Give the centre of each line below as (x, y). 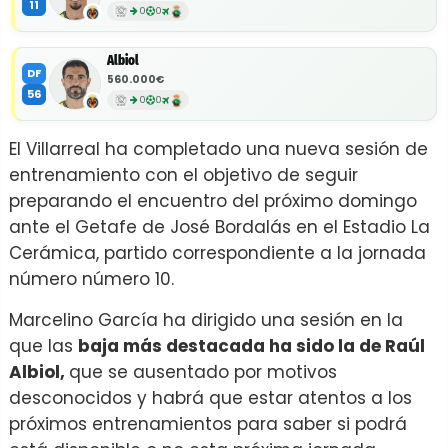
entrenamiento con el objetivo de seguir (183, 174)
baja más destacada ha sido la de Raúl (251, 345)
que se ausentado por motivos (203, 371)
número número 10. (91, 278)
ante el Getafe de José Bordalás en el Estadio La (219, 226)
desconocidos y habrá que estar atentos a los (210, 397)
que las (43, 345)
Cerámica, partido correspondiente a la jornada (217, 252)
